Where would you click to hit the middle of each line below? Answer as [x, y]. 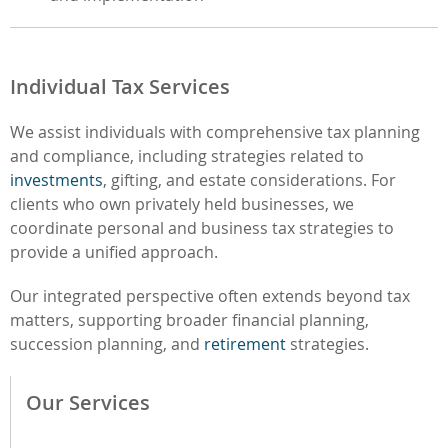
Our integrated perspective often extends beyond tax [210, 295]
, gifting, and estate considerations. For [249, 179]
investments [56, 179]
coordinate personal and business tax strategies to [202, 227]
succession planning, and [107, 343]
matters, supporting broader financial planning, [189, 319]
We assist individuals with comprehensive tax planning [215, 131]
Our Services [88, 402]
